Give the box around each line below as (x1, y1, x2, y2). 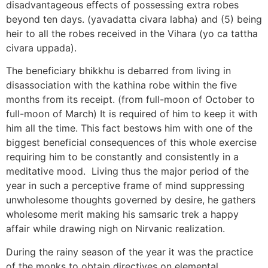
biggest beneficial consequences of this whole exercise (6, 136, 257, 149)
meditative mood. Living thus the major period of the (6, 165, 249, 178)
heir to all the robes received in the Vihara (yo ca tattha (6, 27, 258, 39)
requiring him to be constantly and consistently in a (6, 151, 239, 163)
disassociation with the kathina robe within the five (6, 79, 237, 92)
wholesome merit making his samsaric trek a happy (6, 208, 239, 221)
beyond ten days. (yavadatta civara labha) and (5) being (6, 13, 262, 25)
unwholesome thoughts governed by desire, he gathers (6, 194, 255, 206)
